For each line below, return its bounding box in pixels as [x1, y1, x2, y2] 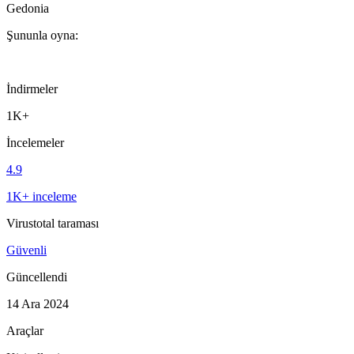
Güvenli [6, 243, 47, 257]
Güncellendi [6, 269, 67, 284]
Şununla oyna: [6, 28, 78, 42]
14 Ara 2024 [6, 296, 69, 311]
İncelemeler [6, 135, 64, 149]
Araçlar [6, 323, 43, 337]
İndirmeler [6, 81, 58, 96]
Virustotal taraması [6, 216, 99, 230]
